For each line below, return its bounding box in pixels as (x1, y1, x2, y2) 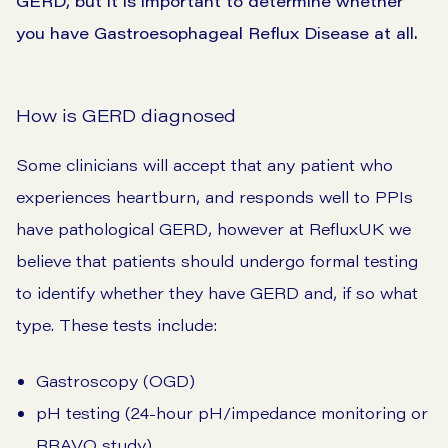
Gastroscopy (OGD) (36, 370, 195, 392)
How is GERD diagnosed (16, 103, 236, 128)
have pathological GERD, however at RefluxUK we (16, 218, 411, 240)
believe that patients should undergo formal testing (16, 250, 418, 272)
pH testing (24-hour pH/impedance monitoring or (36, 402, 428, 424)
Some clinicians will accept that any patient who (16, 154, 393, 176)
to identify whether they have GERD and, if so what (16, 282, 418, 304)
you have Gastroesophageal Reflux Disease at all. (16, 22, 417, 44)
